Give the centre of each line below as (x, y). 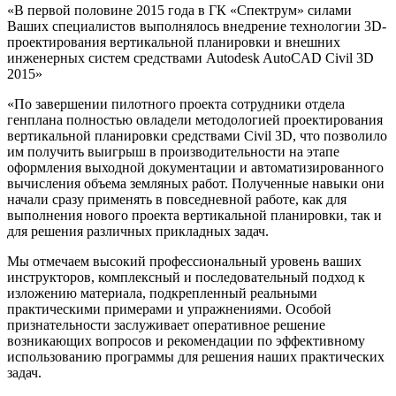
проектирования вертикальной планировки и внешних (174, 42)
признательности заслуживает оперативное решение (166, 325)
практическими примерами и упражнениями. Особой (169, 309)
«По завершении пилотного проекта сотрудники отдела (176, 104)
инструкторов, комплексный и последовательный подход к (186, 278)
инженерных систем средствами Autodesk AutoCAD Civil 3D (190, 58)
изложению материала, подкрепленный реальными (162, 293)
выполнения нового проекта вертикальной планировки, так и (194, 216)
